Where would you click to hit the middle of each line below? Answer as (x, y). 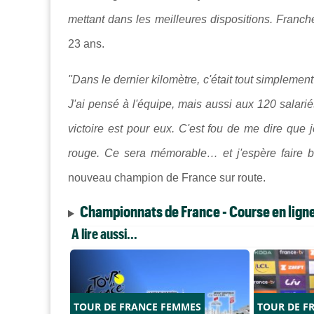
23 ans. (86, 44)
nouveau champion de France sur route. (167, 178)
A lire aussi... (104, 234)
